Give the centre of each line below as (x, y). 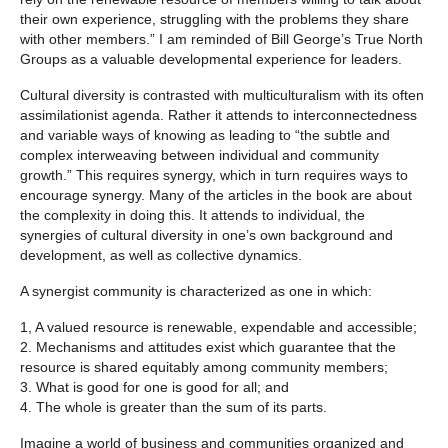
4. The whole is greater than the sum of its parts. (173, 406)
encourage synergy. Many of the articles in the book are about (216, 194)
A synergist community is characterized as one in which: (196, 290)
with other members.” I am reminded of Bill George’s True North (221, 38)
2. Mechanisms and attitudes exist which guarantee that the (208, 346)
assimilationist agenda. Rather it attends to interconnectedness (218, 114)
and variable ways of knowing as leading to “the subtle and (205, 134)
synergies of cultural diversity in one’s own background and (206, 234)
